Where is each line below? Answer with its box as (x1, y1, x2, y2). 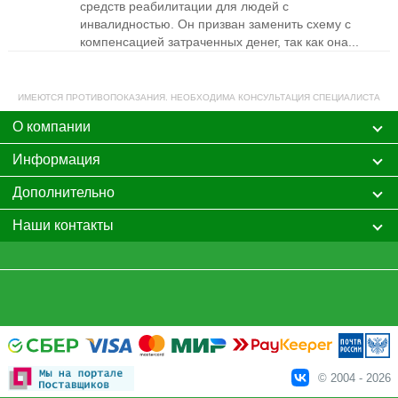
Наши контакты (12, 218, 114, 233)
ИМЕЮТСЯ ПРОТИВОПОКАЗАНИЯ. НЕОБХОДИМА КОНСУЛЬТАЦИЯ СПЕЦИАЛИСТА (17, 92, 380, 102)
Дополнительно (12, 185, 115, 200)
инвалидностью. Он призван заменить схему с (80, 17, 352, 31)
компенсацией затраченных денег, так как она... (80, 35, 360, 49)
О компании (12, 119, 91, 134)
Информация (12, 152, 100, 167)
